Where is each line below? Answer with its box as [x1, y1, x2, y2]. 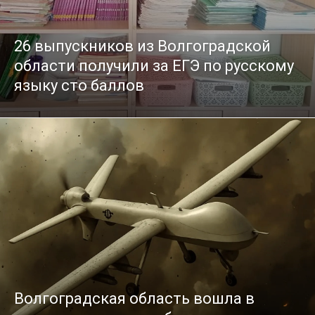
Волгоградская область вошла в [14, 290, 255, 308]
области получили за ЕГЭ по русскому [14, 56, 294, 75]
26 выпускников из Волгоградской [14, 37, 271, 55]
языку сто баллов [14, 76, 144, 94]
